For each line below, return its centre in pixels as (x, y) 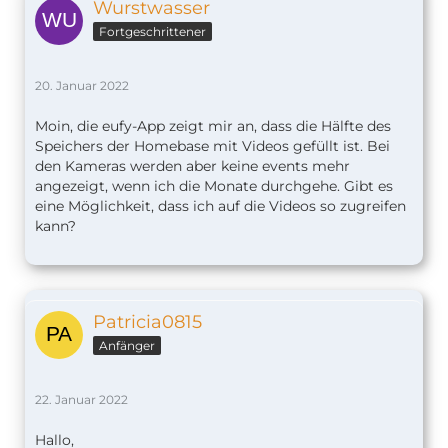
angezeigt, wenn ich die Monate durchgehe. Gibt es (214, 186)
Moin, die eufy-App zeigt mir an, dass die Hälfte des (213, 126)
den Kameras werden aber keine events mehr (192, 166)
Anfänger (127, 346)
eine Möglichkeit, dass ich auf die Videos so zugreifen (220, 206)
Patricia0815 (147, 322)
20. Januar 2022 (82, 86)
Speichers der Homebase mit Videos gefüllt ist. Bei (212, 146)
